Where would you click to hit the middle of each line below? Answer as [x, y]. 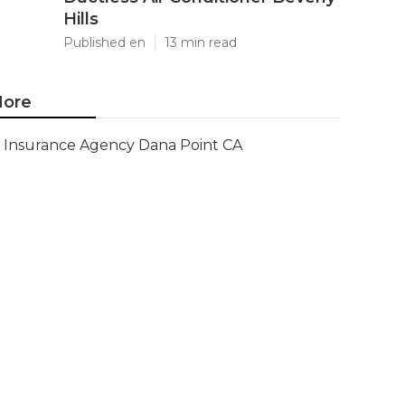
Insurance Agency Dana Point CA [123, 145]
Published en [104, 42]
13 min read [201, 42]
